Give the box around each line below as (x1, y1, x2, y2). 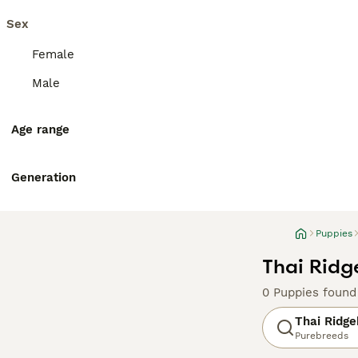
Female (32, 47, 74, 62)
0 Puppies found (262, 285, 356, 300)
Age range (11, 122, 70, 137)
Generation (11, 170, 76, 185)
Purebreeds (295, 330, 348, 341)
